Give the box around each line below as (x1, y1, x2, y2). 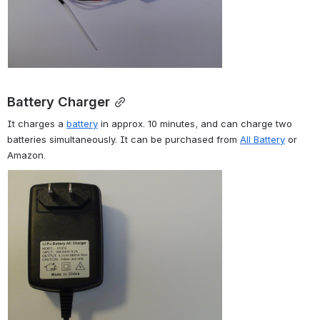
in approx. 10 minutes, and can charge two (98, 118, 292, 130)
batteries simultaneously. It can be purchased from (7, 134, 240, 146)
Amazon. (7, 149, 46, 161)
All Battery (240, 134, 285, 146)
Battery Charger (7, 93, 110, 109)
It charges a (7, 118, 66, 130)
